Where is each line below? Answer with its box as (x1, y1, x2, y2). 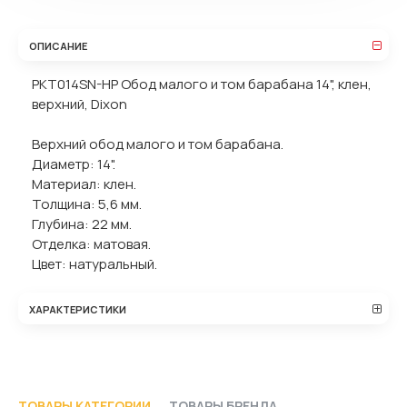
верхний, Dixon (32, 94, 127, 114)
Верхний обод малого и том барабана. (32, 134, 283, 154)
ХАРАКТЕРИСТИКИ (29, 302, 126, 316)
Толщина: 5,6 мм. (32, 194, 142, 213)
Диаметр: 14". (32, 154, 115, 174)
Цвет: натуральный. (32, 254, 157, 273)
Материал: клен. (32, 174, 136, 194)
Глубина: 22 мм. (32, 214, 132, 233)
